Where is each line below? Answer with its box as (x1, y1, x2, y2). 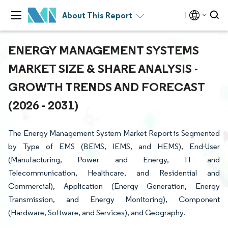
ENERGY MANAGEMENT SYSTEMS (8, 42, 199, 58)
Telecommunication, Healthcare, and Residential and (8, 168, 220, 178)
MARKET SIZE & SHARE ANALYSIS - (8, 61, 198, 76)
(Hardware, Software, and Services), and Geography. (8, 208, 185, 217)
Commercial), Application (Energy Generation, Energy (8, 181, 220, 191)
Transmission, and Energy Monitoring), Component (8, 194, 220, 204)
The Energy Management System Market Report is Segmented (8, 128, 220, 138)
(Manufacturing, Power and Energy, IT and (8, 155, 220, 164)
